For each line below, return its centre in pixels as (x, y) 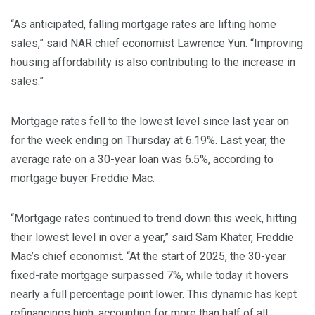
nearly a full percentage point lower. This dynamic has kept (154, 295)
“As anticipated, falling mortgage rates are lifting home (143, 25)
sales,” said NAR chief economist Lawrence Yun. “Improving (157, 44)
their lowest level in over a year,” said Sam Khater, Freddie (152, 238)
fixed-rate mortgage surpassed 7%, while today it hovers (149, 276)
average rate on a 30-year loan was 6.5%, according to (142, 160)
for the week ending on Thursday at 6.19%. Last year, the (148, 141)
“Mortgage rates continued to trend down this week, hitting (154, 219)
